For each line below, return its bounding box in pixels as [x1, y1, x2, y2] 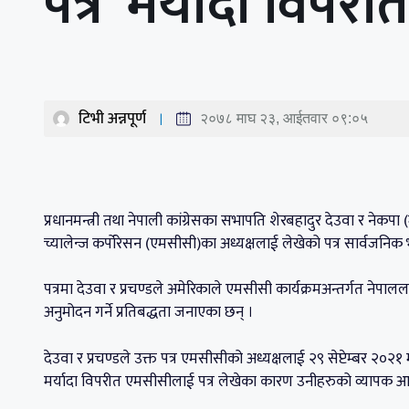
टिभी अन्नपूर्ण [79, 105, 146, 131]
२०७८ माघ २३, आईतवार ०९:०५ [200, 110, 368, 126]
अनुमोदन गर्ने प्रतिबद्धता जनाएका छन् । [44, 299, 254, 326]
